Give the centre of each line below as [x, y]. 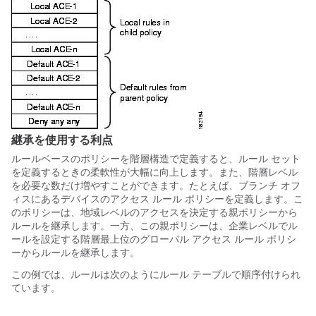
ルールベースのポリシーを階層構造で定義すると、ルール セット [156, 158]
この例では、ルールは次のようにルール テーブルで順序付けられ [156, 274]
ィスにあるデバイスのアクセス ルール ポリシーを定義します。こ [157, 199]
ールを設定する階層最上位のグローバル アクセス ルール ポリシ [154, 239]
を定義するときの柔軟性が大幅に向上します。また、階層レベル [154, 172]
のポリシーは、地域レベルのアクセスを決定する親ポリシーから [154, 212]
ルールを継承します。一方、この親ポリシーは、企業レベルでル [154, 225]
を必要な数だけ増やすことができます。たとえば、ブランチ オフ [156, 185]
